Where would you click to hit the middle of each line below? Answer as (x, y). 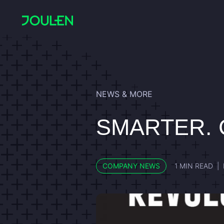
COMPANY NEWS (131, 166)
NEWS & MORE (124, 94)
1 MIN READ (194, 166)
